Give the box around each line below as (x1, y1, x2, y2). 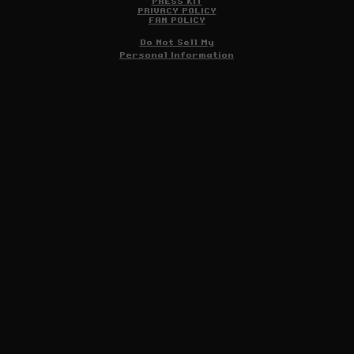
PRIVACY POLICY (137, 6, 217, 16)
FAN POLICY (148, 16, 205, 25)
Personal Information (119, 51, 234, 60)
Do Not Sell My (139, 38, 214, 47)
